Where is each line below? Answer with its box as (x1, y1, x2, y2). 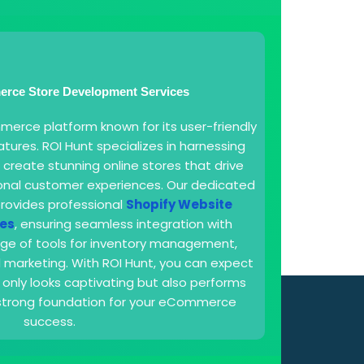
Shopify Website (125, 195, 232, 213)
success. (24, 312, 76, 330)
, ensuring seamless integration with (14, 214, 232, 232)
